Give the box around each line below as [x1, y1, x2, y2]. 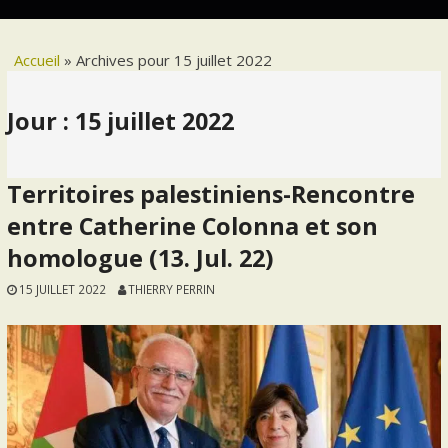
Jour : [7, 104, 76, 137]
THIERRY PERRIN [127, 280, 215, 297]
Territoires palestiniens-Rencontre [7, 177, 416, 210]
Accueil [14, 49, 61, 70]
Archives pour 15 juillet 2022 [76, 49, 273, 70]
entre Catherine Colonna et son [7, 209, 379, 242]
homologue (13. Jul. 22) [7, 241, 274, 274]
